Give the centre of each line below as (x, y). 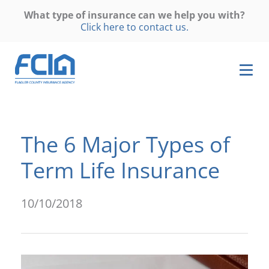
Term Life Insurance (120, 170)
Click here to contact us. (134, 27)
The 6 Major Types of (125, 144)
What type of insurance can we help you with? (134, 15)
